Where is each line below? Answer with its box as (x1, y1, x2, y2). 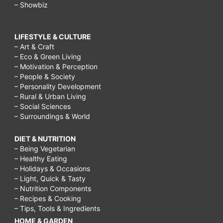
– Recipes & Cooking (14, 194, 81, 203)
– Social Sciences (14, 102, 71, 111)
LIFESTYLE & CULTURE (14, 32, 91, 41)
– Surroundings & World (14, 111, 90, 120)
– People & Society (14, 72, 75, 81)
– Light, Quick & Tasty (14, 174, 86, 183)
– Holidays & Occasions (14, 164, 90, 173)
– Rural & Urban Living (14, 92, 86, 101)
